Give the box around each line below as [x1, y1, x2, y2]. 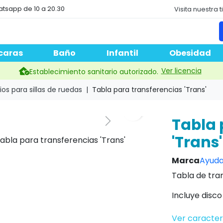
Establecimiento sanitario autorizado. [29, 67, 158, 77]
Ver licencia [161, 65, 202, 76]
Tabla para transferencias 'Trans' [92, 85, 207, 95]
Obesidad [169, 47, 211, 59]
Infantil [107, 47, 138, 59]
